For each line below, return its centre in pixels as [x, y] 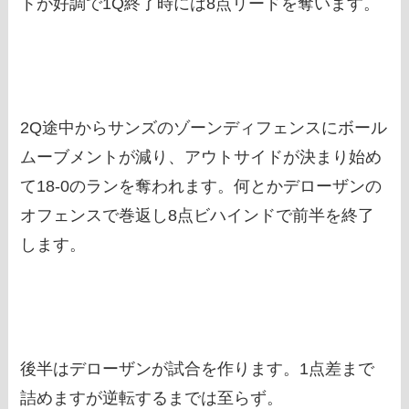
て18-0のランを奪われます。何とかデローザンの [201, 186]
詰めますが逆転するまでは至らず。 [152, 398]
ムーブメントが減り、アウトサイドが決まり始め [201, 157]
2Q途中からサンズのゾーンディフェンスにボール [204, 127]
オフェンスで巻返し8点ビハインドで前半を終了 [198, 215]
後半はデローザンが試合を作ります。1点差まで [198, 368]
